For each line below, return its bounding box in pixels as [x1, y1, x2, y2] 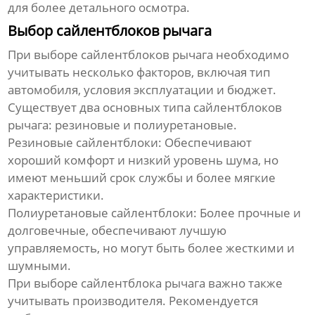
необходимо [213, 46, 290, 63]
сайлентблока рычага [81, 274, 206, 291]
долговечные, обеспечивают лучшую [8, 221, 227, 238]
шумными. [8, 257, 72, 274]
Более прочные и [197, 204, 302, 221]
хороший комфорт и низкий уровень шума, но [8, 151, 279, 168]
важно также [205, 274, 283, 291]
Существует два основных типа [8, 98, 194, 115]
